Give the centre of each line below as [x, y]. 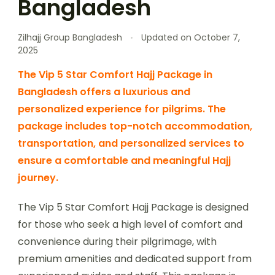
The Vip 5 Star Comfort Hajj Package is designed [133, 207]
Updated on [168, 37]
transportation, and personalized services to [131, 143]
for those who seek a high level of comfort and [130, 224]
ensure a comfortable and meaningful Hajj [124, 160]
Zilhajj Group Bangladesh [70, 37]
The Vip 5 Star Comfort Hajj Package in [115, 74]
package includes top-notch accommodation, [135, 126]
